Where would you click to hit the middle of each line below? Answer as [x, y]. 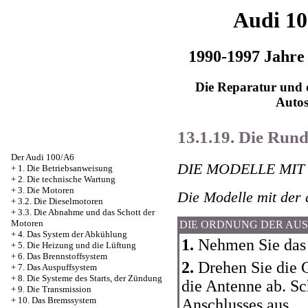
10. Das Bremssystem [57, 300]
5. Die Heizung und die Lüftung [77, 245]
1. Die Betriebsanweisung [65, 168]
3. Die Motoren [46, 190]
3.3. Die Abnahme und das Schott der [86, 212]
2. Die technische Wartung [67, 179]
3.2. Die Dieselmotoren [60, 201]
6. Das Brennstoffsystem [63, 256]
